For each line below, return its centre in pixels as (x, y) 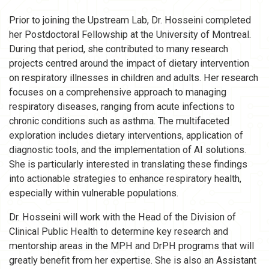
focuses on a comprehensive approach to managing (118, 92)
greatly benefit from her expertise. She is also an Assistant (133, 260)
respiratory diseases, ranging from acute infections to (122, 106)
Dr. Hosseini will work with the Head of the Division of (122, 217)
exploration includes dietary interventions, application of (126, 135)
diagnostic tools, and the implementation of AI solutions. (128, 150)
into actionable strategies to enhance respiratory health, (125, 178)
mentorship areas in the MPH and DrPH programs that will (131, 246)
